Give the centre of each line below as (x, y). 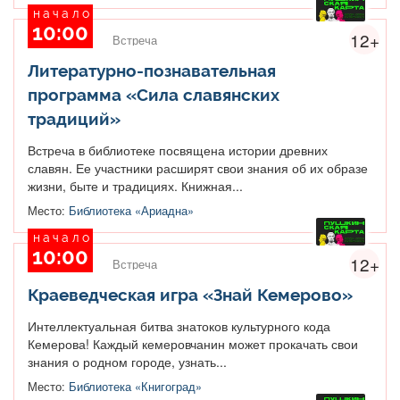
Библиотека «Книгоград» (135, 386)
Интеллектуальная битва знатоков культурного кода (179, 325)
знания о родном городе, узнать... (127, 361)
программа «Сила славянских (154, 94)
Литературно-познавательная (152, 70)
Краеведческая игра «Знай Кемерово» (190, 294)
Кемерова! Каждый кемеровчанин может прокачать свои (193, 343)
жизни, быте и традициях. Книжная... (135, 185)
